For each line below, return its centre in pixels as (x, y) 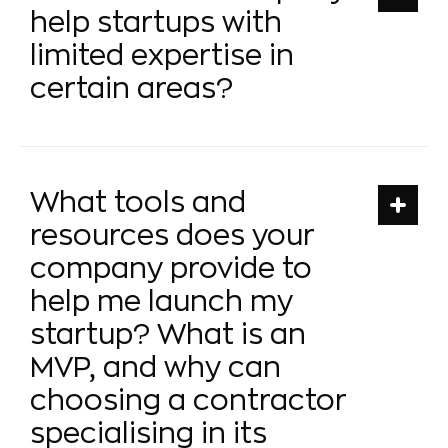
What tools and (138, 202)
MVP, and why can (155, 367)
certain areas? (131, 88)
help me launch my (161, 301)
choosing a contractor (188, 400)
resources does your (172, 235)
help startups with (156, 22)
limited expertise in (162, 55)
